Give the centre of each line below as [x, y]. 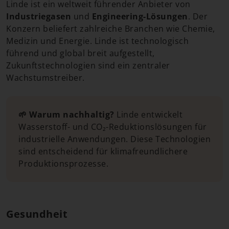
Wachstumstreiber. [45, 78]
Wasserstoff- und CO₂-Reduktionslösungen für [113, 127]
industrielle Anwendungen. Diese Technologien [114, 139]
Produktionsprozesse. [63, 164]
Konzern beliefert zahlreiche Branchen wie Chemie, [111, 29]
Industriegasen [39, 16]
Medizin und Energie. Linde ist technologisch [97, 41]
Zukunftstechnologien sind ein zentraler [88, 65]
